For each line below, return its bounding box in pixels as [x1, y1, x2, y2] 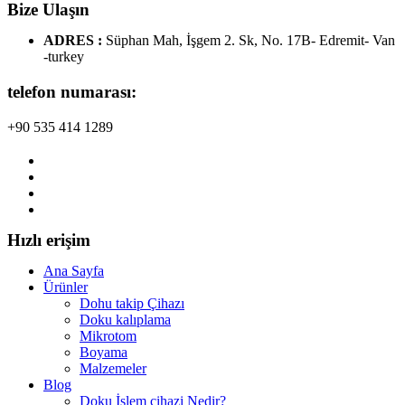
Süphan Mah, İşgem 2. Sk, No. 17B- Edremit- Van [106, 33, 395, 49]
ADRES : [43, 33, 106, 49]
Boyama [80, 344, 127, 360]
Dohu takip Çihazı [80, 295, 184, 311]
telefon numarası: [7, 82, 137, 102]
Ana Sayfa [43, 262, 104, 278]
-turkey [43, 49, 84, 65]
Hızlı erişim [7, 230, 90, 250]
